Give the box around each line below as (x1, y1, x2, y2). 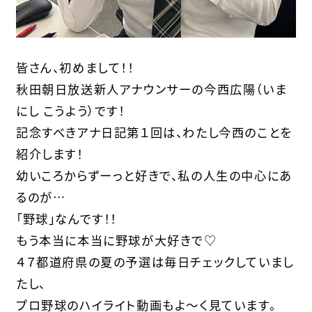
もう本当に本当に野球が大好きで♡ (15, 231, 217, 249)
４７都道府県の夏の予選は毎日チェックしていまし (15, 252, 294, 270)
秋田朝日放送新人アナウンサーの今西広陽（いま (15, 79, 288, 97)
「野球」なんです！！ (15, 209, 117, 227)
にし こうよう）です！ (15, 101, 125, 119)
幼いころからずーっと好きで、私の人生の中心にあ (15, 166, 292, 184)
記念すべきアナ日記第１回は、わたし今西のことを (15, 123, 292, 141)
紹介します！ (15, 144, 84, 162)
